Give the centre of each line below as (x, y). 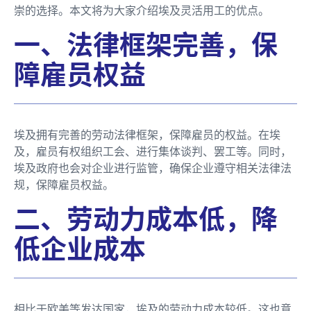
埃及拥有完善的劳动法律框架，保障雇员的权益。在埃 (147, 135)
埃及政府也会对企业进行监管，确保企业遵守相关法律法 (153, 168)
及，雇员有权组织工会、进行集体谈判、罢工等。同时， (153, 152)
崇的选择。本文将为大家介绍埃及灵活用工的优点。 (142, 11)
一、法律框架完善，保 (146, 45)
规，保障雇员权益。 (64, 185)
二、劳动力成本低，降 (146, 219)
